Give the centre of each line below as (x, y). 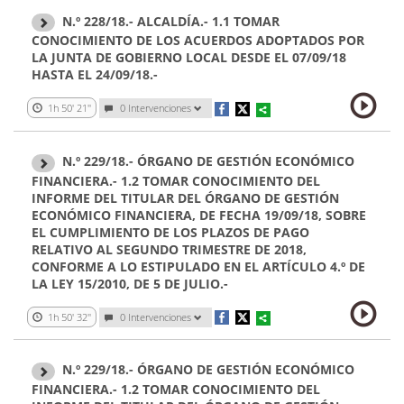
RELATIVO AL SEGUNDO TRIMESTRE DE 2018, (169, 249)
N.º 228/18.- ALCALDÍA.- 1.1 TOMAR (171, 21)
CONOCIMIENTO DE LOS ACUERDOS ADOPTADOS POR (198, 41)
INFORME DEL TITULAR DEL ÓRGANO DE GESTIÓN (185, 197)
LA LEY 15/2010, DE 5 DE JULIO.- (130, 283)
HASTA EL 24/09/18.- (95, 75)
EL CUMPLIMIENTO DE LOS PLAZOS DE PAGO (170, 232)
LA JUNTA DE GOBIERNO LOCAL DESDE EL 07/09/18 (189, 58)
